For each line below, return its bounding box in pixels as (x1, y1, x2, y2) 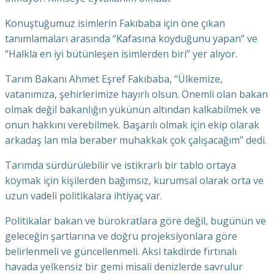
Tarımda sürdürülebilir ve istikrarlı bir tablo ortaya (5, 158, 236, 172)
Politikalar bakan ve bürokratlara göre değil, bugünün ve (5, 214, 266, 228)
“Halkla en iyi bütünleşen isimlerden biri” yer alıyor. (5, 47, 237, 61)
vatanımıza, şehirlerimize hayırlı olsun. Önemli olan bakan (5, 87, 268, 101)
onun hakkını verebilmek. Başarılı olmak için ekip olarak (5, 118, 259, 131)
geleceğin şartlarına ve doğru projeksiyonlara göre (5, 229, 237, 243)
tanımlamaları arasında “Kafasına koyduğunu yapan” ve (5, 32, 257, 45)
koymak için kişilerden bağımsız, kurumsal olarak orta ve (5, 174, 264, 187)
